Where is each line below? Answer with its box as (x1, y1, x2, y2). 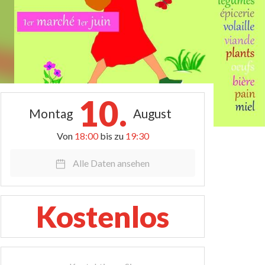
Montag (29, 106, 73, 121)
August (133, 106, 172, 121)
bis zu (99, 130, 125, 141)
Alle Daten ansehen (73, 157, 150, 169)
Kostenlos (36, 199, 169, 234)
